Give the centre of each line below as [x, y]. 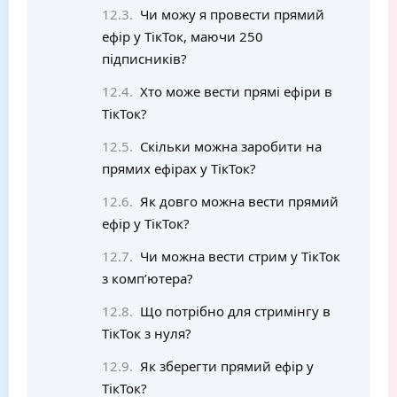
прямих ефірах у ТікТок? [179, 168]
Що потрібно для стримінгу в [235, 311]
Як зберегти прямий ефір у [226, 366]
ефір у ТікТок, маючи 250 [183, 36]
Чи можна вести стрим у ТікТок [240, 256]
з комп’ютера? [148, 278]
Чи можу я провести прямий [232, 14]
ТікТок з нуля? [147, 333]
